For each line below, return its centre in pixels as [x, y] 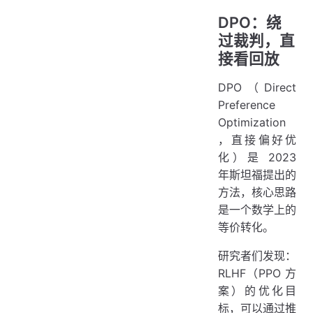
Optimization [252, 122]
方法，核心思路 [257, 192]
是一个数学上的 [257, 209]
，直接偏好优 [257, 139]
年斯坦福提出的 [257, 174]
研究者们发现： [257, 255]
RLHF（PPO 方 [257, 273]
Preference [247, 104]
